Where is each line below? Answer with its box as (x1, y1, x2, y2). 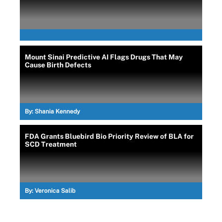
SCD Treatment (25, 140, 77, 148)
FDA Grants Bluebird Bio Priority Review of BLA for (25, 132, 194, 140)
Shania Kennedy (35, 108, 80, 115)
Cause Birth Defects (25, 60, 91, 69)
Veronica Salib (35, 187, 75, 194)
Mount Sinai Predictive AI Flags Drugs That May (25, 53, 183, 61)
